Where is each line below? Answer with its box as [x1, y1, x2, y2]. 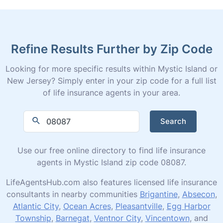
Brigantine [139, 189, 178, 199]
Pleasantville [115, 201, 162, 211]
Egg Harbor [166, 201, 211, 211]
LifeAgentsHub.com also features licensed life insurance [6, 177, 217, 187]
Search [160, 116, 187, 126]
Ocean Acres [63, 201, 111, 211]
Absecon [182, 189, 215, 199]
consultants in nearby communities [6, 189, 140, 199]
